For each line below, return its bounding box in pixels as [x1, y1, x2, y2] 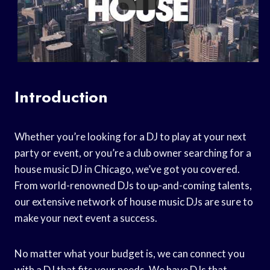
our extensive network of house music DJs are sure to [14, 195, 253, 208]
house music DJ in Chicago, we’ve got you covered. [14, 162, 240, 175]
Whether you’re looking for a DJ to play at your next [14, 130, 246, 143]
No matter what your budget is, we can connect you [14, 246, 245, 260]
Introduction [14, 85, 108, 108]
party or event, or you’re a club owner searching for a [14, 146, 251, 159]
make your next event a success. [14, 211, 157, 224]
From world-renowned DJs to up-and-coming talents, [14, 178, 252, 192]
